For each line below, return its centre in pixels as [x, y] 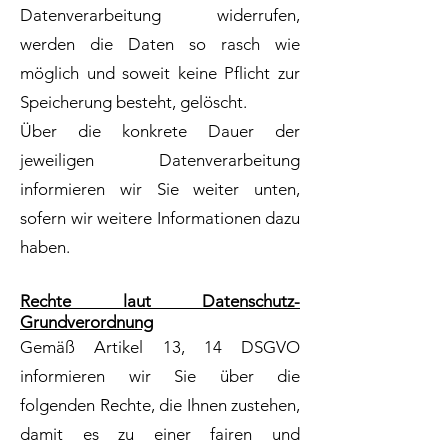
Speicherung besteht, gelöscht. [133, 102]
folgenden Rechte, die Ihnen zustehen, [160, 405]
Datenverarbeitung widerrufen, [160, 15]
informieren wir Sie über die [160, 376]
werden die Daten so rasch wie [160, 44]
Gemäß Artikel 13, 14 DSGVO [160, 347]
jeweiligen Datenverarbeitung [160, 160]
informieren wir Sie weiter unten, [160, 189]
